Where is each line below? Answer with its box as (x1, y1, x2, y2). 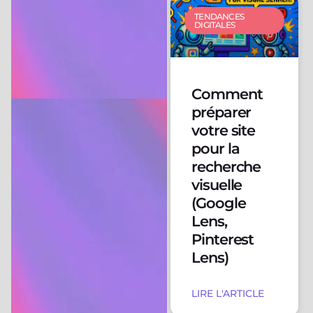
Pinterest (191, 230, 254, 248)
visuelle (191, 175, 242, 194)
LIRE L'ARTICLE (191, 286, 264, 300)
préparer (191, 103, 252, 121)
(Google (191, 194, 246, 212)
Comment (191, 85, 263, 103)
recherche (191, 157, 261, 175)
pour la (191, 139, 240, 157)
